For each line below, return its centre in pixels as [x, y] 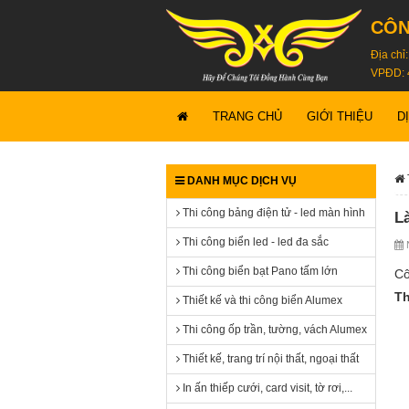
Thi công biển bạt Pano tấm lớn [259, 271]
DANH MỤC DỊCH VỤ [241, 181]
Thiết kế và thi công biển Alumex [261, 300]
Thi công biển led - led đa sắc [254, 242]
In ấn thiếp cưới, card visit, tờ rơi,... [266, 388]
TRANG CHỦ [247, 116]
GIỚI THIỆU [340, 116]
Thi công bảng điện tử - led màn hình [273, 213]
